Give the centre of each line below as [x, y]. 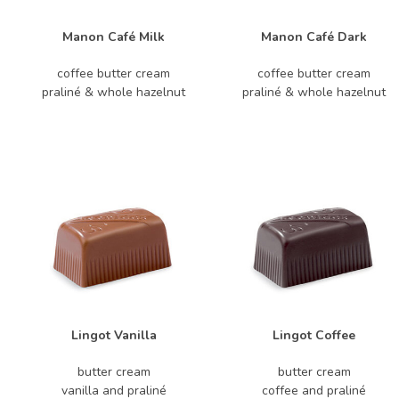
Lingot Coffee [314, 335]
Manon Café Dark [314, 37]
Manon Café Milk [114, 37]
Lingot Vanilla [114, 335]
